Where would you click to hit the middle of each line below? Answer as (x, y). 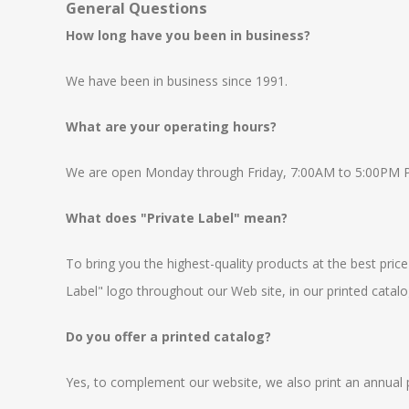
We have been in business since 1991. (177, 81)
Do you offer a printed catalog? (168, 336)
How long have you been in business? (188, 35)
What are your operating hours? (171, 126)
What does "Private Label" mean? (177, 218)
